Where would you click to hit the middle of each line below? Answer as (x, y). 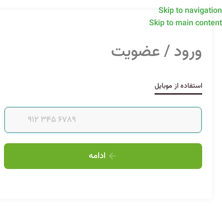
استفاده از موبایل (178, 86)
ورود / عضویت (157, 52)
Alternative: (183, 175)
